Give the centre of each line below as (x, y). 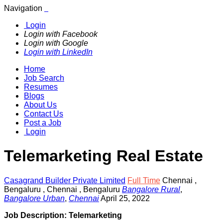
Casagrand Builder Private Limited (65, 180)
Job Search (44, 78)
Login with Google (56, 43)
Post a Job (43, 123)
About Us (40, 105)
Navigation (23, 8)
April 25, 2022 (125, 198)
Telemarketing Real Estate (104, 156)
